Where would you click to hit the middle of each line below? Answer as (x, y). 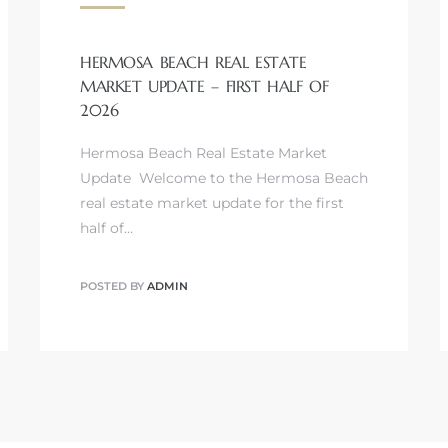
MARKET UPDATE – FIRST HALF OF (204, 85)
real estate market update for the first (211, 202)
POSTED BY (113, 286)
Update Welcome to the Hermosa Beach (223, 177)
